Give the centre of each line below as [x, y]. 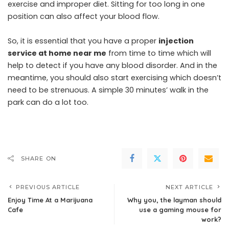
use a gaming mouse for [180, 209]
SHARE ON [39, 158]
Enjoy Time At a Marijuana [50, 200]
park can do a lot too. [48, 102]
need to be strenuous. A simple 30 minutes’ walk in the [108, 90]
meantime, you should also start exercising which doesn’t [114, 77]
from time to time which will [160, 53]
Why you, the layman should [174, 200]
